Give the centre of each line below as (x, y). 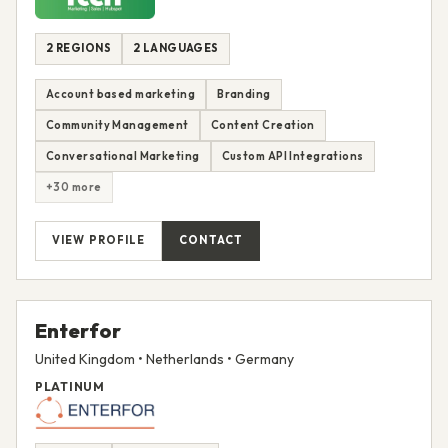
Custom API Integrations (292, 155)
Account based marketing (121, 93)
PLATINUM (70, 386)
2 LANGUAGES (175, 48)
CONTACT (211, 240)
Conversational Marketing (123, 155)
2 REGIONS (78, 48)
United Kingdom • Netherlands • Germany (164, 358)
